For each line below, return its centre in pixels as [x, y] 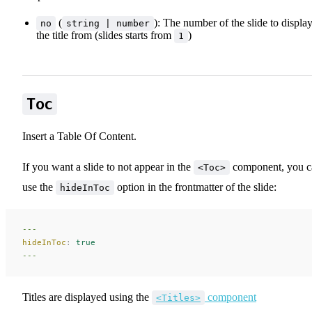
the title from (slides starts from [105, 35]
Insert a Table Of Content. [79, 136]
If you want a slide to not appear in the [108, 166]
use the [39, 187]
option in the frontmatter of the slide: [195, 187]
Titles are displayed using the [87, 297]
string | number [108, 23]
